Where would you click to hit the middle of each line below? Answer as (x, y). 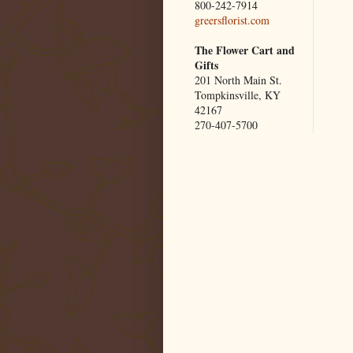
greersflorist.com (232, 20)
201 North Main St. (238, 80)
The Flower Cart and (245, 50)
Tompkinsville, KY (238, 95)
